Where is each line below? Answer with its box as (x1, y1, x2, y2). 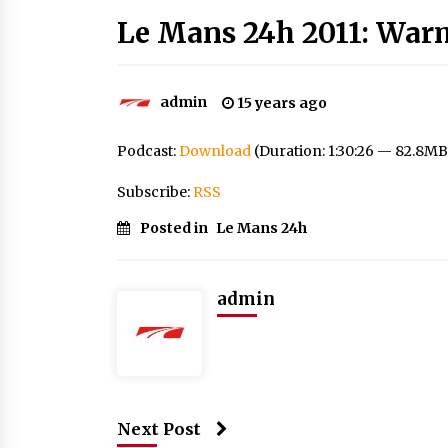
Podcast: (117, 142, 179, 160)
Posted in (140, 219, 211, 237)
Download (179, 142, 251, 160)
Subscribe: (117, 183, 193, 201)
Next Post (117, 419, 201, 439)
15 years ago (234, 94, 327, 112)
